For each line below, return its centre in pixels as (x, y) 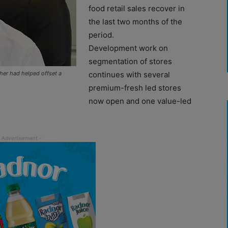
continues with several (129, 74)
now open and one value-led (140, 101)
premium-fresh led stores (135, 88)
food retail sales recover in (137, 8)
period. (101, 35)
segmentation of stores (130, 61)
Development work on (128, 48)
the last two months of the (135, 21)
